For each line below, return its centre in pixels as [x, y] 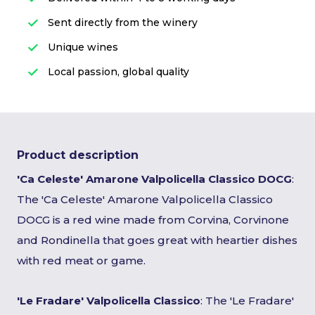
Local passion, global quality [117, 72]
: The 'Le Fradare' [247, 301]
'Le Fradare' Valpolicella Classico [109, 301]
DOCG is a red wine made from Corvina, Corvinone [153, 220]
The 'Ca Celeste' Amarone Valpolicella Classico [145, 199]
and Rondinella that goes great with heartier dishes [157, 240]
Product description [78, 155]
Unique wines [82, 47]
